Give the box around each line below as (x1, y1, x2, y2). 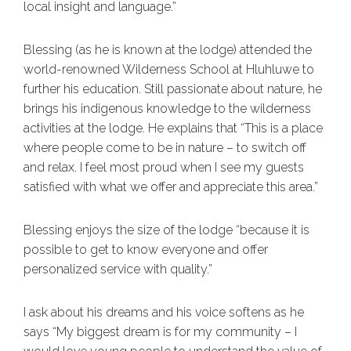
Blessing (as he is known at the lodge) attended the (24, 42, 312, 58)
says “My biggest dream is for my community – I (24, 324, 297, 340)
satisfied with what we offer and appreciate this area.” (24, 179, 318, 195)
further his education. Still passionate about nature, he (24, 81, 322, 97)
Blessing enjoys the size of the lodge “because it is (24, 223, 309, 238)
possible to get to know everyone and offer (24, 242, 268, 258)
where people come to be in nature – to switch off (24, 140, 306, 156)
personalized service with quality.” (24, 262, 212, 277)
